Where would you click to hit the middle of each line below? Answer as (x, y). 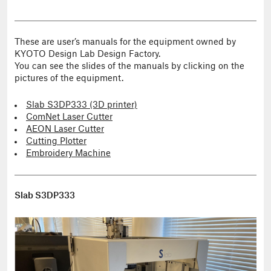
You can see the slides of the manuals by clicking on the (129, 66)
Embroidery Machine (68, 154)
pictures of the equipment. (69, 78)
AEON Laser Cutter (65, 129)
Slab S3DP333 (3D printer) (82, 105)
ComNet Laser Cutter (69, 117)
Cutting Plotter (56, 142)
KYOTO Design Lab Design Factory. (87, 54)
